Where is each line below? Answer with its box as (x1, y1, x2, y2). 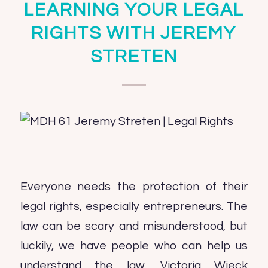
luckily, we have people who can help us (20, 239, 248, 252)
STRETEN (90, 47, 178, 66)
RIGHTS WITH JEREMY (31, 24, 237, 42)
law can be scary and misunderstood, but (20, 220, 248, 232)
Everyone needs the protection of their (20, 180, 248, 193)
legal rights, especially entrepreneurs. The (20, 200, 248, 212)
